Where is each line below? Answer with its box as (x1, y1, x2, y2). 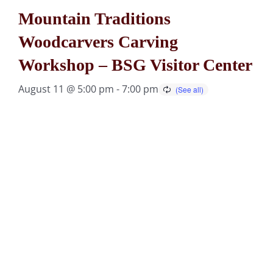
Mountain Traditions (18, 9, 171, 28)
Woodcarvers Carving (18, 32, 178, 51)
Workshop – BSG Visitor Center (18, 55, 252, 74)
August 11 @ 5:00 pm (18, 82, 114, 96)
